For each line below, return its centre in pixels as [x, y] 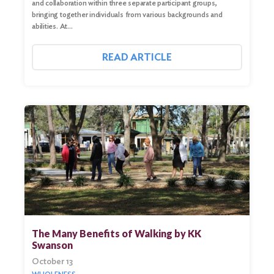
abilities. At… [52, 26]
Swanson [52, 245]
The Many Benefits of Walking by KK [117, 234]
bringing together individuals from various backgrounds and [127, 14]
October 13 [52, 261]
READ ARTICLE [137, 57]
